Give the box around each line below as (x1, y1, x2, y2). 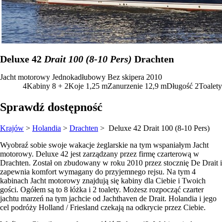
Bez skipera (108, 73, 144, 82)
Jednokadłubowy (52, 73, 106, 82)
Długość (166, 82, 193, 91)
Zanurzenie (108, 82, 143, 91)
